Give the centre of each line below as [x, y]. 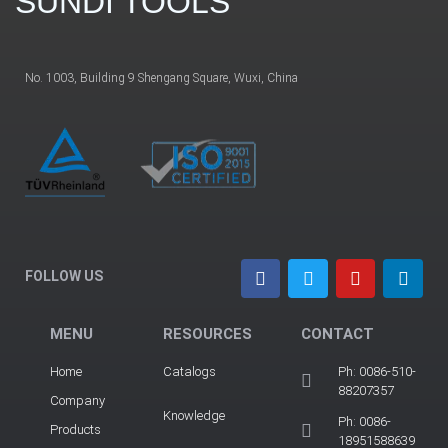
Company [77, 400]
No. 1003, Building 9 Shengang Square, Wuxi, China [161, 78]
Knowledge [193, 415]
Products [75, 429]
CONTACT [337, 333]
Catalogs [189, 371]
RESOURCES [207, 333]
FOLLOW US [64, 275]
